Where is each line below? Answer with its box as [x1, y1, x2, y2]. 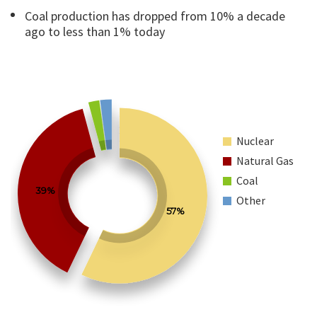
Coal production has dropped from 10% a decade [25, 8, 285, 24]
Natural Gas [236, 154, 294, 168]
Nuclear [236, 134, 275, 148]
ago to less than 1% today [25, 23, 165, 40]
